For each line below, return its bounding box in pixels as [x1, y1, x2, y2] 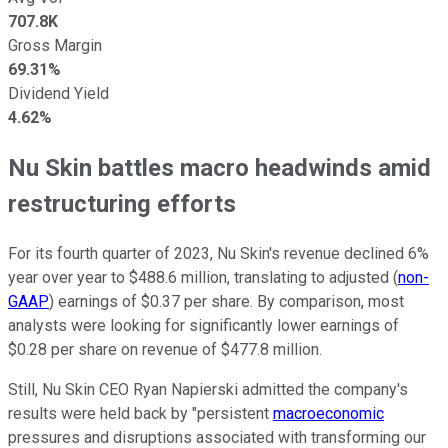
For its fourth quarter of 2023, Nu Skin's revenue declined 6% [8, 243, 429, 263]
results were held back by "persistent [8, 403, 273, 423]
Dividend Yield [8, 83, 109, 103]
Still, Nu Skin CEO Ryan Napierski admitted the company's [8, 379, 408, 399]
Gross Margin [8, 35, 102, 55]
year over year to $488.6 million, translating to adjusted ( [8, 267, 398, 287]
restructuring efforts [8, 189, 236, 218]
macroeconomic [273, 403, 384, 423]
